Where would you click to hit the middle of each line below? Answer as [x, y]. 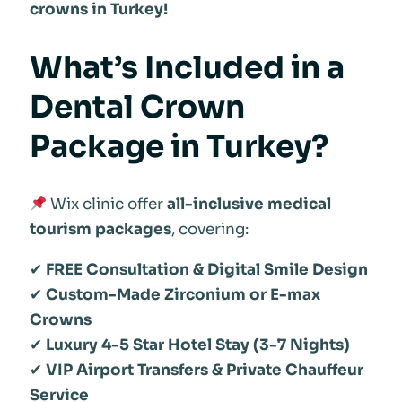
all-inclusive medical [249, 205]
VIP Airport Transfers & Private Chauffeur [204, 371]
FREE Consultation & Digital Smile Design [206, 270]
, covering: [210, 230]
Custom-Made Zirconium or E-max [183, 295]
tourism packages [100, 230]
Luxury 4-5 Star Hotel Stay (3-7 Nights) [197, 345]
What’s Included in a [187, 67]
